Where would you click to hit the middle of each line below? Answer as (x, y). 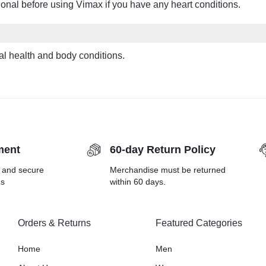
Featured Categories (199, 223)
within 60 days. (138, 182)
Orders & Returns (54, 223)
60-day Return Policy (163, 150)
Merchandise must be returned (168, 170)
